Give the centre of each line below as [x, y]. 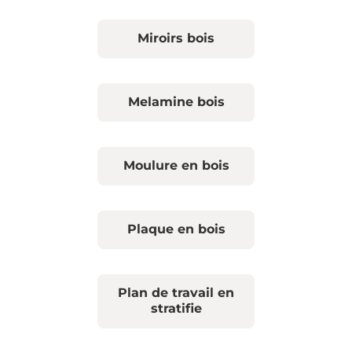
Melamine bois [176, 102]
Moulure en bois [176, 166]
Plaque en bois [176, 229]
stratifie [176, 309]
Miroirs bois [176, 38]
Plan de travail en [176, 293]
